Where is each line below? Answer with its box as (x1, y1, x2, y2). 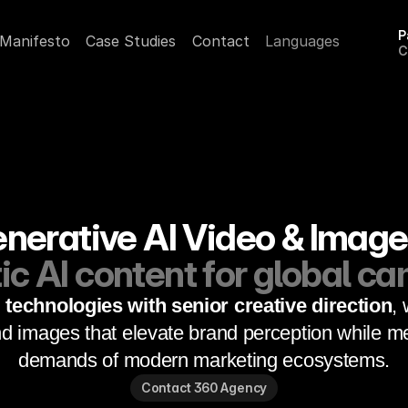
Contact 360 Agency (140, 380, 268, 395)
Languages (265, 32, 341, 50)
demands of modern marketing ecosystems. (17, 349, 391, 372)
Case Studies (86, 32, 177, 50)
